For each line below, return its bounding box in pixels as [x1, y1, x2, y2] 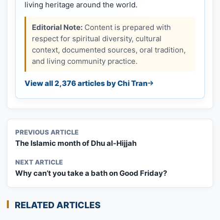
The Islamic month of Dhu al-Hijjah [15, 138, 137, 148]
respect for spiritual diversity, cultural [32, 33, 162, 43]
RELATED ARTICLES [15, 199, 101, 210]
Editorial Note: [32, 22, 82, 32]
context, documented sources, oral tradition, [32, 45, 186, 55]
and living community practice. [32, 56, 137, 66]
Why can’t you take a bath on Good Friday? [15, 168, 167, 178]
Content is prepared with [82, 22, 171, 32]
